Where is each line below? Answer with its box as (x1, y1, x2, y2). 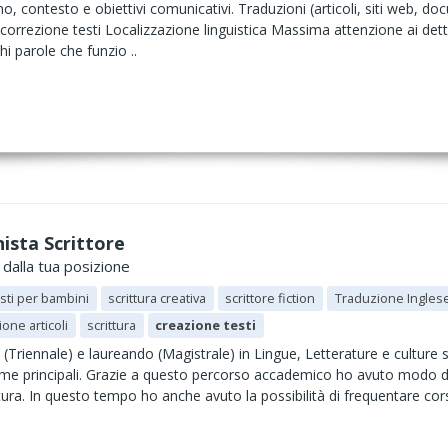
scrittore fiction (225, 289, 316, 307)
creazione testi (155, 316, 257, 334)
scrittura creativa (108, 289, 207, 307)
